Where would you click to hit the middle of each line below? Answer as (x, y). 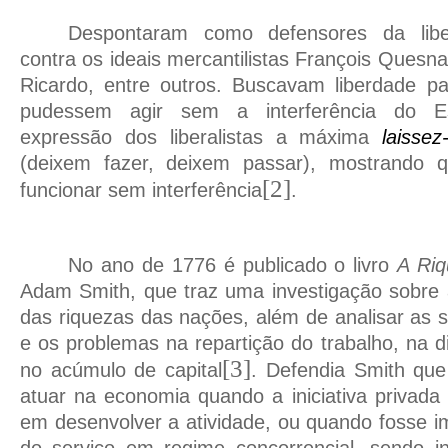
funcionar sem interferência (141, 190)
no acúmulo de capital (121, 370)
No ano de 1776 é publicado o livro (233, 265)
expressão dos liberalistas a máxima (201, 137)
